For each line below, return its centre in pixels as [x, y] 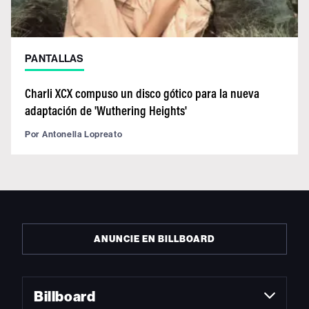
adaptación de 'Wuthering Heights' [106, 110]
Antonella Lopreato [82, 134]
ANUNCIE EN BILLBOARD [154, 239]
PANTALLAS [54, 58]
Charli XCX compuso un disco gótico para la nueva [142, 93]
